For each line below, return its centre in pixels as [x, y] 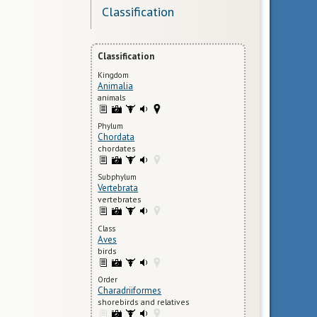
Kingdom [114, 75]
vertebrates [120, 200]
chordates [117, 149]
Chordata [116, 137]
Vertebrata [118, 188]
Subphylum [117, 177]
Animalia [116, 86]
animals [112, 97]
